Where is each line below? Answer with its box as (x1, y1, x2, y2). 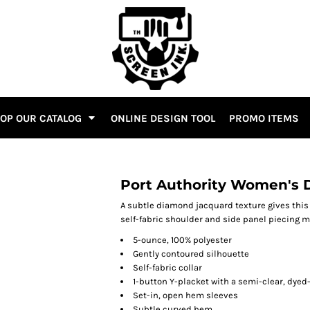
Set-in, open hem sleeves (133, 290, 238, 300)
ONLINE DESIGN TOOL (111, 111, 215, 125)
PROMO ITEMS (229, 111, 299, 125)
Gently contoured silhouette (133, 248, 249, 259)
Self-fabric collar (133, 262, 202, 273)
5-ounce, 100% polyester (133, 235, 232, 245)
